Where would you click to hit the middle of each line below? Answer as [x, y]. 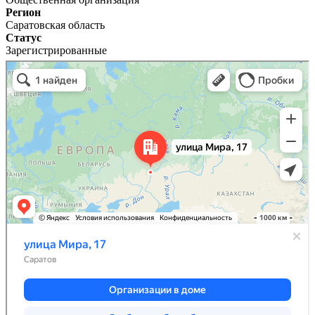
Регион [23, 12]
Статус [24, 37]
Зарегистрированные [56, 50]
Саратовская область [55, 25]
